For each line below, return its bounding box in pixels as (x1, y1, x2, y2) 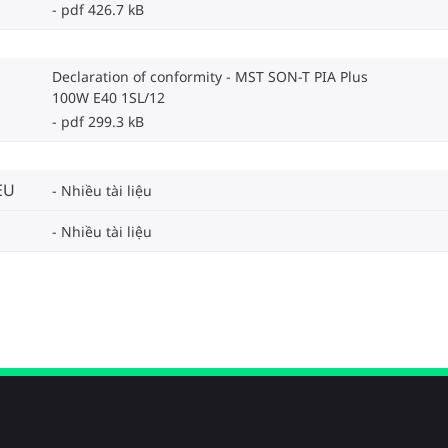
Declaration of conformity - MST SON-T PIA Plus (52, 67, 368, 87)
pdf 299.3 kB (61, 112, 144, 132)
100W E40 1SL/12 (52, 88, 165, 108)
